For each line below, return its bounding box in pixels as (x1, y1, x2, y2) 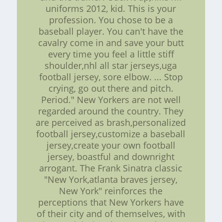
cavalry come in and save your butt (38, 36, 184, 49)
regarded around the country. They (38, 105, 184, 117)
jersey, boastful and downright (47, 150, 174, 163)
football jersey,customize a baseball (36, 127, 186, 140)
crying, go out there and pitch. (48, 82, 173, 94)
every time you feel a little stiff (48, 48, 174, 60)
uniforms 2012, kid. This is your (46, 2, 176, 14)
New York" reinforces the (59, 184, 163, 197)
